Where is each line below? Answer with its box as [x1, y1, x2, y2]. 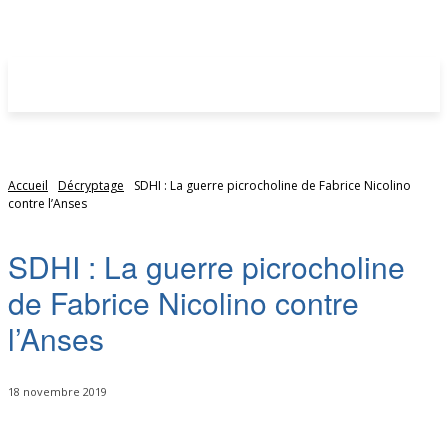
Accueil [8, 177, 48, 194]
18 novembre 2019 [8, 384, 107, 400]
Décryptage [58, 177, 124, 194]
